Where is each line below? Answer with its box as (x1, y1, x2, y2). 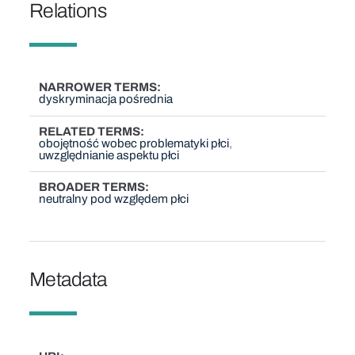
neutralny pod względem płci (39, 193, 189, 206)
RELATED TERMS (39, 124, 141, 138)
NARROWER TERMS (39, 81, 158, 94)
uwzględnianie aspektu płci (39, 148, 180, 162)
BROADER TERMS (39, 181, 146, 194)
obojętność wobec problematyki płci (39, 136, 230, 150)
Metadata (29, 268, 107, 290)
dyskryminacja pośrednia (39, 93, 174, 106)
